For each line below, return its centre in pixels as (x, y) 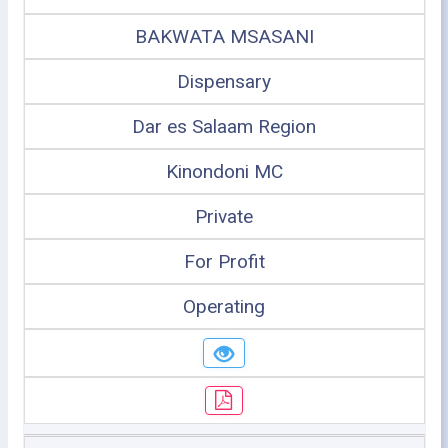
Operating (224, 306)
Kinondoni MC (224, 171)
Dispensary (224, 81)
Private (224, 216)
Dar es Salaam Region (224, 126)
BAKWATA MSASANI (224, 36)
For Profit (224, 261)
